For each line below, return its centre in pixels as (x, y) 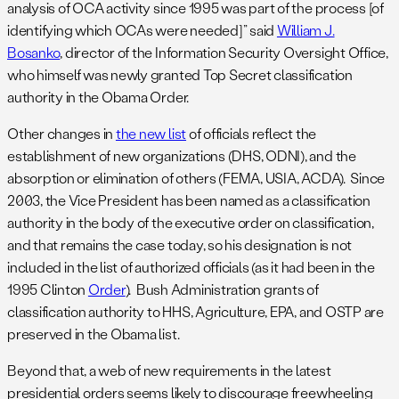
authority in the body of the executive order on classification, (191, 223)
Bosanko (34, 53)
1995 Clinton (48, 289)
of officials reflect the (252, 134)
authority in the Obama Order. (98, 97)
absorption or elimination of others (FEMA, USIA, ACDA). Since (196, 178)
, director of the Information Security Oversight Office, (224, 53)
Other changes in (61, 134)
